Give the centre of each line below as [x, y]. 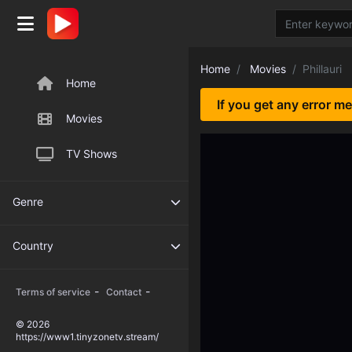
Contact [124, 292]
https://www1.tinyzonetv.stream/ [87, 337]
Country [33, 246]
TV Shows [92, 154]
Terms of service [53, 292]
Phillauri [322, 69]
